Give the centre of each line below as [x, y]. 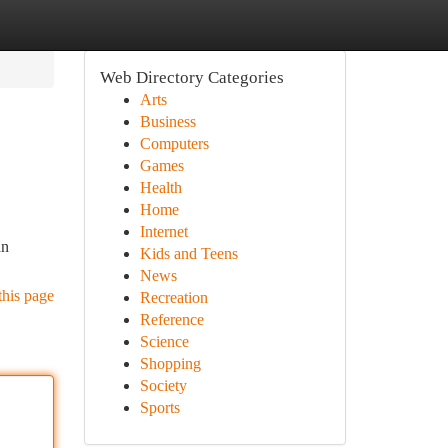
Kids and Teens [188, 253]
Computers [174, 143]
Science [164, 341]
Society [163, 385]
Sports [159, 407]
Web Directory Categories [191, 77]
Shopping [170, 363]
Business [167, 121]
